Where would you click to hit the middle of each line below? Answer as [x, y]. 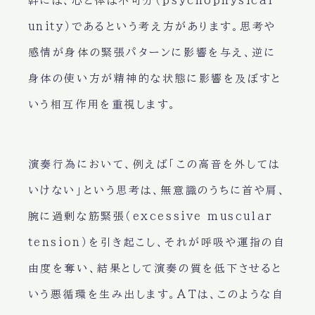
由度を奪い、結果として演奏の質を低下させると [155, 269]
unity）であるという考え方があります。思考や [152, 27]
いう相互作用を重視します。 [102, 105]
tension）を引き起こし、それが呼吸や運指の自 [157, 243]
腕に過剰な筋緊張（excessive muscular [150, 217]
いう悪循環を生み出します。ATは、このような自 [156, 295]
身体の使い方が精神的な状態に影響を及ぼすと [155, 79]
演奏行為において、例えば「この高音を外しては [154, 165]
